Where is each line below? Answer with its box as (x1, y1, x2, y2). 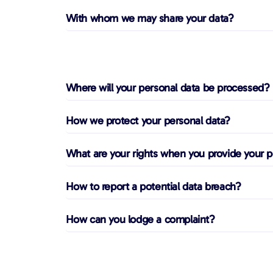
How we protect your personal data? (65, 113, 230, 127)
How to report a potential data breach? (65, 179, 241, 193)
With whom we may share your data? (65, 11, 234, 25)
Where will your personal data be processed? (65, 80, 270, 94)
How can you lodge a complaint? (65, 212, 215, 226)
